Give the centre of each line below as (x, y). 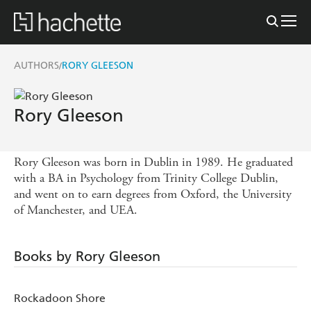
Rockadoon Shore (60, 298)
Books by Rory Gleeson (87, 256)
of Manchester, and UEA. (76, 210)
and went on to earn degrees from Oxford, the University (153, 194)
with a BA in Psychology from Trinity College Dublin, (146, 178)
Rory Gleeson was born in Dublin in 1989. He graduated (153, 162)
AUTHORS (36, 65)
